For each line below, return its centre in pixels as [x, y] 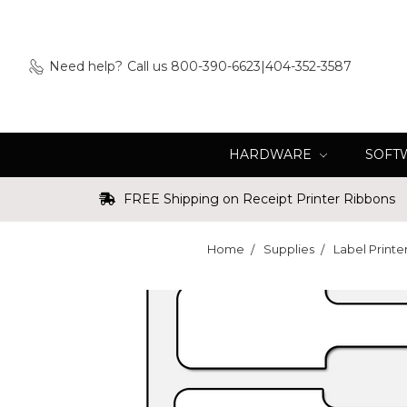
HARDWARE [273, 154]
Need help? [85, 66]
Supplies [289, 249]
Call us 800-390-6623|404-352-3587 [239, 66]
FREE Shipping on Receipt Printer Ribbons [258, 199]
